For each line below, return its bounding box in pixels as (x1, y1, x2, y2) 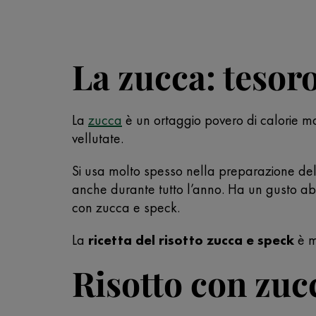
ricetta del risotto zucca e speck (88, 231, 298, 249)
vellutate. (72, 129, 123, 147)
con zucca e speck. (72, 198, 180, 217)
